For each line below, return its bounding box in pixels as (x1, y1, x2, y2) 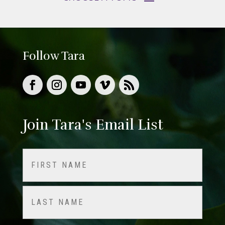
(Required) (24, 169, 54, 178)
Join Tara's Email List (22, 116, 163, 134)
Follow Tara (22, 49, 85, 64)
